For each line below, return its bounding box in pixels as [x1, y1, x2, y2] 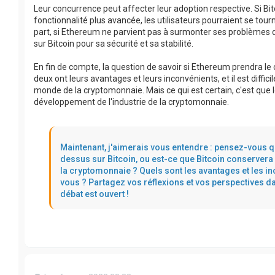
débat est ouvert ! [60, 189, 129, 199]
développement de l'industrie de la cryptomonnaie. [34, 97, 229, 107]
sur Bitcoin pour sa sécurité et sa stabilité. [34, 39, 193, 49]
